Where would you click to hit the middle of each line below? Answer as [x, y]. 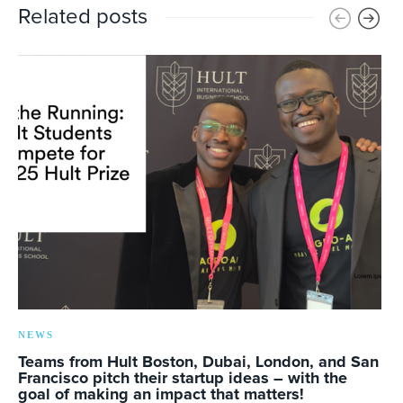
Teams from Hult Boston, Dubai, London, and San [198, 363]
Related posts [83, 18]
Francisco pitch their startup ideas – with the [183, 379]
